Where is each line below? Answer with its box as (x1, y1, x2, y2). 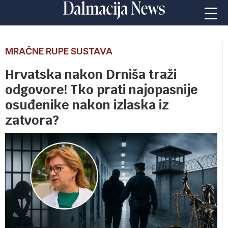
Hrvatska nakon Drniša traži (5, 66, 177, 82)
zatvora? (5, 112, 59, 128)
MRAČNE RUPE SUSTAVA (5, 46, 112, 56)
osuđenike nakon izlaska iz (5, 97, 169, 113)
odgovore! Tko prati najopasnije (5, 81, 198, 98)
